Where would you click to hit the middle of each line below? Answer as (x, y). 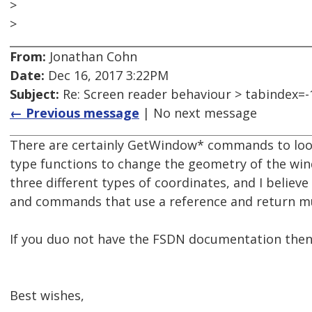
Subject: (34, 94)
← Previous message (75, 113)
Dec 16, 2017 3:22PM (107, 76)
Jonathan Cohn (92, 57)
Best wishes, (47, 296)
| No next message (198, 113)
